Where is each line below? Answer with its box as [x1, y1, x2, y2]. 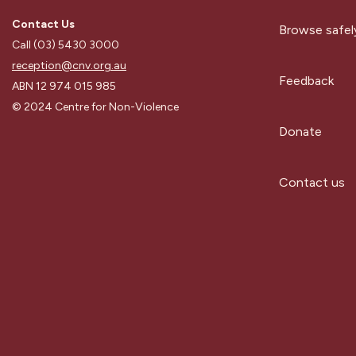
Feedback [279, 73, 334, 88]
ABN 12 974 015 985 [12, 79, 116, 94]
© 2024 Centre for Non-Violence [12, 100, 179, 114]
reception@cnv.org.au [12, 59, 126, 73]
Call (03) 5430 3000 [12, 38, 119, 52]
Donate [279, 124, 322, 139]
